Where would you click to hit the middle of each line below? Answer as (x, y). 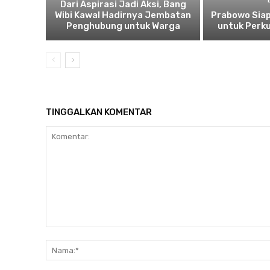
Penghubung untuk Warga (123, 26)
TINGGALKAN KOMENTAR (99, 112)
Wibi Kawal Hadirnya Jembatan (123, 15)
